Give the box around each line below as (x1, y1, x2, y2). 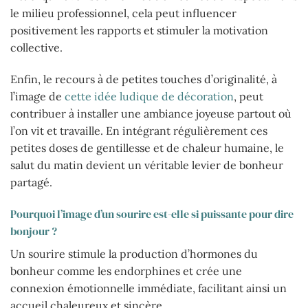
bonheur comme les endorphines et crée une (10, 263, 242, 278)
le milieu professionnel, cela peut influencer (10, 6, 236, 21)
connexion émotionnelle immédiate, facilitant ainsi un (10, 280, 287, 295)
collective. (10, 41, 63, 55)
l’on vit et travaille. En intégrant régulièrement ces (10, 124, 267, 138)
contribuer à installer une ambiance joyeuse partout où (10, 107, 291, 121)
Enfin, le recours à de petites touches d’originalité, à (10, 72, 277, 87)
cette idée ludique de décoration (65, 89, 234, 104)
